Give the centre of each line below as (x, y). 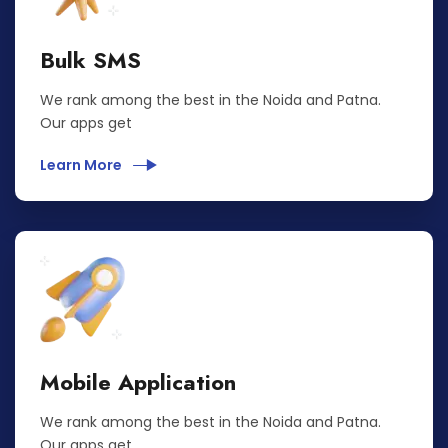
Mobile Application (138, 382)
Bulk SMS (90, 60)
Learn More (82, 165)
